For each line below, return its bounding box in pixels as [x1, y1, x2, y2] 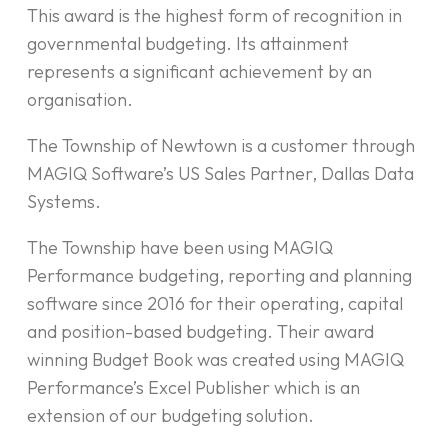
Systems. [27, 190, 101, 214]
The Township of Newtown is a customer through [27, 134, 415, 158]
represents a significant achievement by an [27, 60, 372, 84]
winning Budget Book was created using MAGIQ [27, 348, 404, 372]
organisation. [27, 88, 133, 112]
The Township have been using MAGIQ [27, 236, 333, 260]
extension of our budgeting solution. [27, 404, 314, 428]
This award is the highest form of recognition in [27, 4, 402, 28]
